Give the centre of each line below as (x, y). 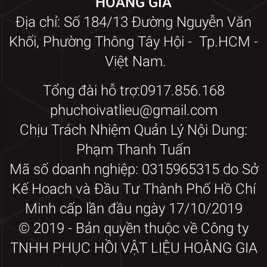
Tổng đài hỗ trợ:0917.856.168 (133, 90)
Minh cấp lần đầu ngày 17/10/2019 (133, 208)
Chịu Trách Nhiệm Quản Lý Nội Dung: (133, 130)
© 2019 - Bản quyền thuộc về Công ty (133, 228)
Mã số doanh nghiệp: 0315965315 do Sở (133, 169)
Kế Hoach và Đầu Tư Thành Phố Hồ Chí (133, 189)
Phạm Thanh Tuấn (133, 149)
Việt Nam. (133, 61)
